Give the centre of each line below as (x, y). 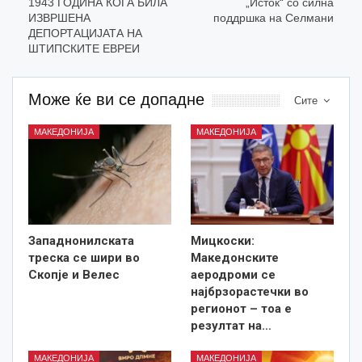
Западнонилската (81, 241)
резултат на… (231, 326)
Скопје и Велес (74, 275)
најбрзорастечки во (250, 292)
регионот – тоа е (241, 309)
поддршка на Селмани (274, 18)
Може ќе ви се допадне (116, 100)
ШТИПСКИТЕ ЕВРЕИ (84, 49)
